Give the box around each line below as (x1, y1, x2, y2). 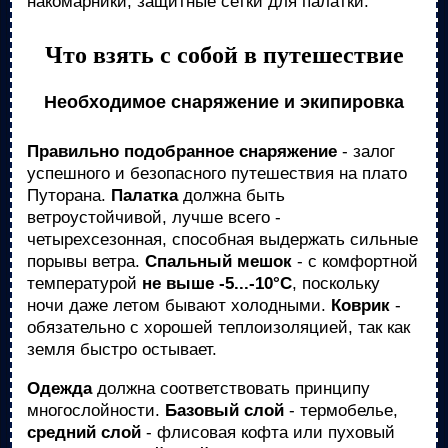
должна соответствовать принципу (92, 379, 370, 398)
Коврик (331, 296, 390, 315)
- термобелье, (284, 401, 398, 420)
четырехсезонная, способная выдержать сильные (27, 230, 418, 249)
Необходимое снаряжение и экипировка (44, 92, 404, 112)
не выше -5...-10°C (142, 274, 292, 293)
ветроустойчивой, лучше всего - (27, 208, 281, 227)
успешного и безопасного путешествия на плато (27, 164, 407, 183)
